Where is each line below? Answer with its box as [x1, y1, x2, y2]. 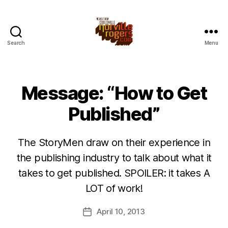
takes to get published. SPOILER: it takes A [18, 167, 210, 179]
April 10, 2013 [97, 207, 145, 216]
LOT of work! [85, 182, 143, 194]
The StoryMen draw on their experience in [18, 136, 210, 149]
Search [7, 40, 25, 46]
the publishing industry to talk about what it [16, 152, 212, 164]
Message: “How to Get [21, 82, 207, 104]
